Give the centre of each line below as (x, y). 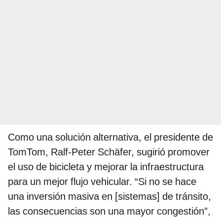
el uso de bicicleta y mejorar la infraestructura (106, 167)
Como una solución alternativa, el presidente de (110, 137)
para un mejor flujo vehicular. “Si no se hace (102, 182)
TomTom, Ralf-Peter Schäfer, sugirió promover (109, 152)
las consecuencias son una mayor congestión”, (109, 211)
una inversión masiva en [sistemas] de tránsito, (110, 197)
